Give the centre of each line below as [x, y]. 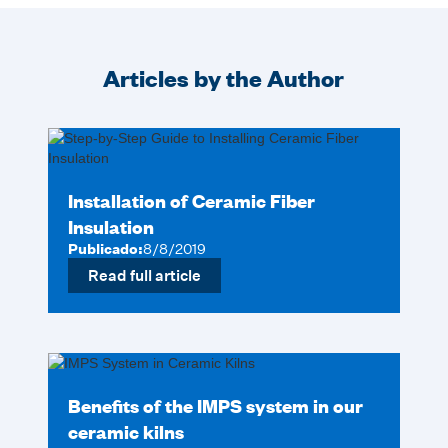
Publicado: [106, 249]
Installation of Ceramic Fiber [192, 200]
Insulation [111, 226]
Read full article [145, 275]
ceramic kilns [126, 431]
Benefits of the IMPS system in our [216, 405]
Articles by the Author [224, 77]
